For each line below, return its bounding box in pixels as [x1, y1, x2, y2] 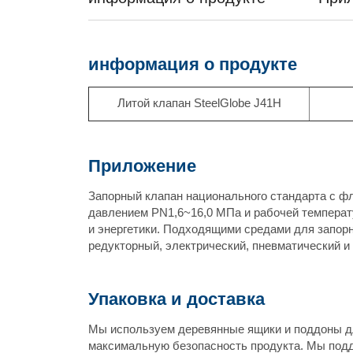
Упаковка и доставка [88, 288, 266, 309]
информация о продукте [88, 54, 298, 75]
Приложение [88, 155, 197, 176]
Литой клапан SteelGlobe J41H [117, 97, 281, 110]
